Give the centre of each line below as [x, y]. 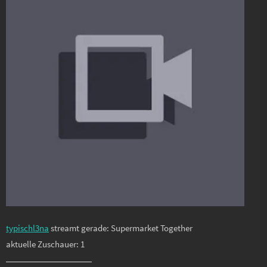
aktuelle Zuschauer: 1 [45, 244]
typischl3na [27, 228]
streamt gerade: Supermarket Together [121, 228]
